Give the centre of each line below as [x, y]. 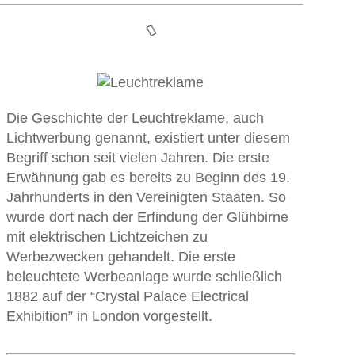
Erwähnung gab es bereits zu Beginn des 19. [148, 177]
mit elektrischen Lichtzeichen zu [107, 237]
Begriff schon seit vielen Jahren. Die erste [137, 158]
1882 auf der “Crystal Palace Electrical [127, 296]
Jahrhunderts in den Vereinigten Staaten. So [146, 197]
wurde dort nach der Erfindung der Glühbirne [147, 217]
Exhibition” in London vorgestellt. [109, 316]
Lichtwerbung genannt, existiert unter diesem [148, 138]
